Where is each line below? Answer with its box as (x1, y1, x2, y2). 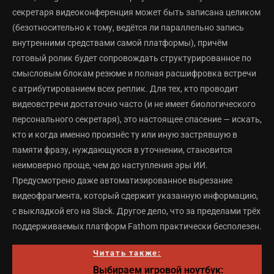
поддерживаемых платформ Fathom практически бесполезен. (12, 221, 262, 232)
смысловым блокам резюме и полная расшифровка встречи (12, 68, 256, 79)
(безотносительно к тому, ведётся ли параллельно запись (12, 23, 244, 33)
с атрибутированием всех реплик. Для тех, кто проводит (12, 84, 239, 94)
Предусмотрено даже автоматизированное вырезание (12, 176, 232, 186)
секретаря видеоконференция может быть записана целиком (12, 7, 261, 18)
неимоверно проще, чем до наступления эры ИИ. (12, 160, 208, 171)
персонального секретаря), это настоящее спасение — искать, (12, 114, 262, 125)
